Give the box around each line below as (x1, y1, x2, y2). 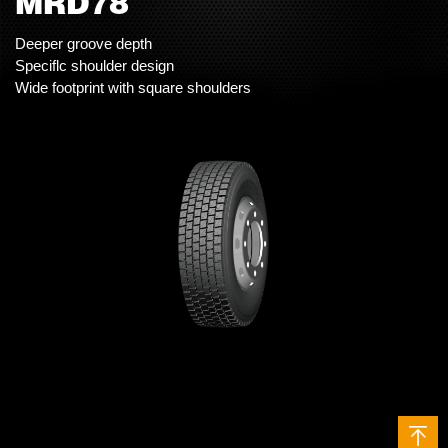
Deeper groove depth (15, 35, 152, 52)
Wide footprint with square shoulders (15, 79, 251, 96)
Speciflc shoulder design (15, 57, 174, 74)
